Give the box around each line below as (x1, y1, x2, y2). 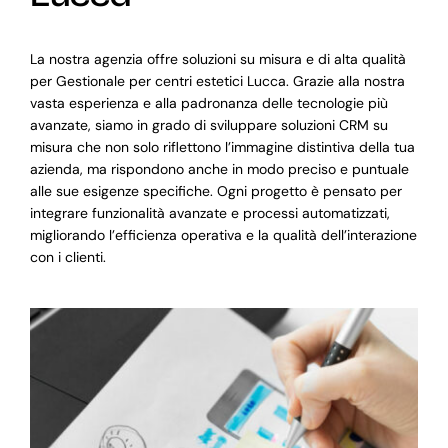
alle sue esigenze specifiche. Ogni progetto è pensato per (29, 182, 402, 201)
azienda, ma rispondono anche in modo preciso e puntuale (29, 160, 409, 179)
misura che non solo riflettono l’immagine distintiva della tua (29, 138, 415, 157)
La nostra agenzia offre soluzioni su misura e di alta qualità (29, 50, 406, 69)
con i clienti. (29, 248, 106, 267)
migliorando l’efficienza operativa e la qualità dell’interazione (29, 226, 417, 245)
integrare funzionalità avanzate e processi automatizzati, (29, 204, 390, 223)
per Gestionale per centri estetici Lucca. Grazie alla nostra (29, 72, 405, 91)
